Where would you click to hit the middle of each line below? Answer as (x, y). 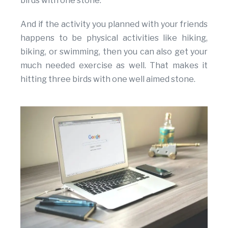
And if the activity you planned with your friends (114, 24)
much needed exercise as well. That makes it (114, 66)
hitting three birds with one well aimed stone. (108, 79)
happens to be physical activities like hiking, (114, 38)
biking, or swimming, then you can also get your (114, 52)
